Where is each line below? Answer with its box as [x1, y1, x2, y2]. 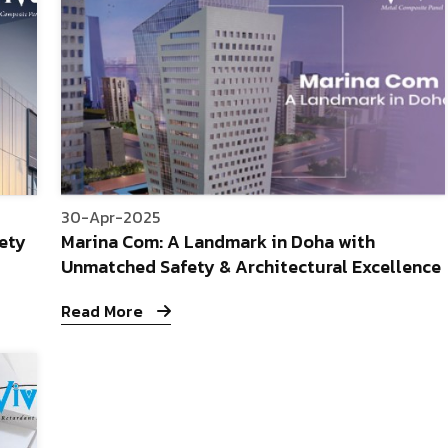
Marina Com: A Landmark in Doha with [61, 228, 376, 256]
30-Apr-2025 [61, 205, 161, 230]
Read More [61, 299, 148, 324]
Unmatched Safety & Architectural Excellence [61, 253, 442, 281]
